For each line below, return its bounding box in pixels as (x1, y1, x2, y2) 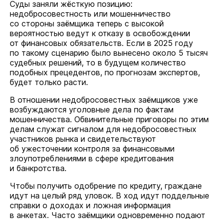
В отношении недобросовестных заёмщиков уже (10, 95, 198, 105)
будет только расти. (10, 77, 88, 87)
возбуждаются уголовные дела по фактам (10, 105, 174, 114)
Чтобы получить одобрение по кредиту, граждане (10, 181, 202, 191)
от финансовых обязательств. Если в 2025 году (10, 38, 193, 48)
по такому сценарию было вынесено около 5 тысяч (10, 48, 208, 58)
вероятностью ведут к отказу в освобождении (10, 28, 190, 38)
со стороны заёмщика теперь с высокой (10, 19, 164, 28)
